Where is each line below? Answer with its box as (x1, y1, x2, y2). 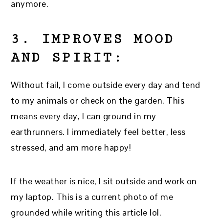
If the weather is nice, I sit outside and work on (11, 175, 197, 187)
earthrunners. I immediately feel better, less (11, 126, 186, 137)
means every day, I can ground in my (11, 110, 156, 122)
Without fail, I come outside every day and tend (11, 79, 200, 90)
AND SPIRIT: (11, 49, 124, 66)
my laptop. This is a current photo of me (11, 191, 174, 202)
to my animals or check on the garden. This (11, 94, 185, 106)
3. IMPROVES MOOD (11, 31, 175, 47)
